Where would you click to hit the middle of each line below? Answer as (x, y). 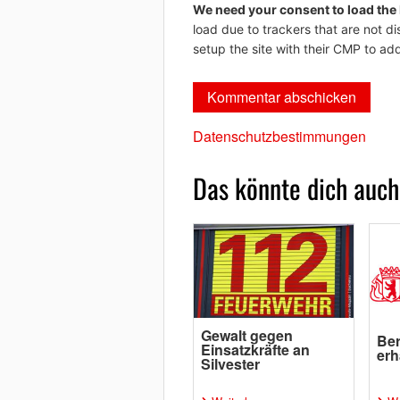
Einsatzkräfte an (255, 350)
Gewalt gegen (246, 336)
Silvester (230, 364)
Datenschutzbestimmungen (279, 136)
